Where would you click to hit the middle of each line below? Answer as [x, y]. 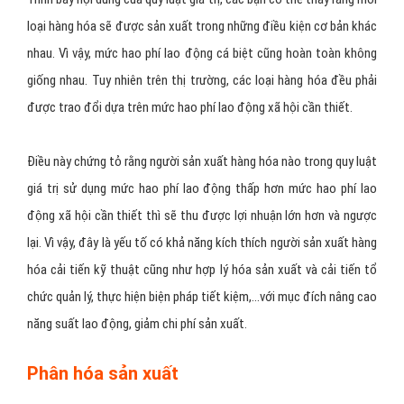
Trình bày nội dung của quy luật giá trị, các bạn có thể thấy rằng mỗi [202, 156]
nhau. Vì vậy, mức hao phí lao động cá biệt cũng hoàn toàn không [202, 210]
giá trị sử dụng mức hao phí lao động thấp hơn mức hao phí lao [202, 345]
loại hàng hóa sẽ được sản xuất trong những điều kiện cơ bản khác [202, 183]
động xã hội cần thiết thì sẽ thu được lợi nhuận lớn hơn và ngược [202, 372]
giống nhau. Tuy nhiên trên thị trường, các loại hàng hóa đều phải [202, 237]
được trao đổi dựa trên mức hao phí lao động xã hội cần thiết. [190, 264]
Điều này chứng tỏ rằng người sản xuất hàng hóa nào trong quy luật [202, 318]
